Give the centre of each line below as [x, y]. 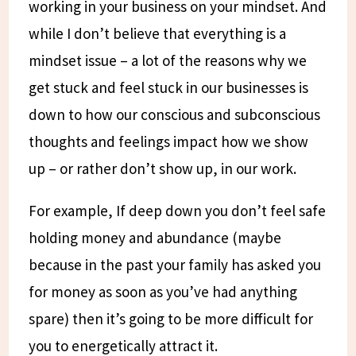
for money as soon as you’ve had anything [163, 291]
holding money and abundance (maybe [155, 237]
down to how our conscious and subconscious [175, 114]
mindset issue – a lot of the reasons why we [168, 60]
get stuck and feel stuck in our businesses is [169, 87]
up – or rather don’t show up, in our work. [163, 168]
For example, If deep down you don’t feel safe [178, 210]
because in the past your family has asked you [175, 264]
